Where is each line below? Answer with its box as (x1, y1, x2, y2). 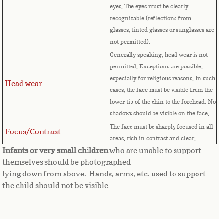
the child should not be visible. (2, 180, 110, 191)
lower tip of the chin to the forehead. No (110, 98, 216, 106)
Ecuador (24, 144, 63, 155)
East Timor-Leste (24, 119, 104, 131)
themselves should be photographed (2, 157, 131, 167)
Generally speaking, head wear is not (110, 51, 208, 59)
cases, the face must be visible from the (110, 86, 213, 94)
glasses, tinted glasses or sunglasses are (110, 26, 214, 34)
